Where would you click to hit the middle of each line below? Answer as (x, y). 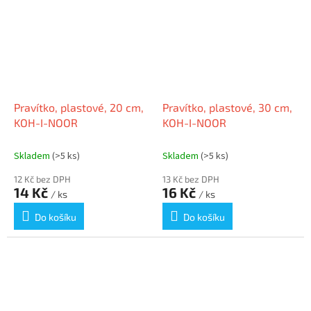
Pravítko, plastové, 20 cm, (79, 107)
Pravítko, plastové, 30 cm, (227, 107)
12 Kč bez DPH (42, 179)
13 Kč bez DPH (191, 179)
